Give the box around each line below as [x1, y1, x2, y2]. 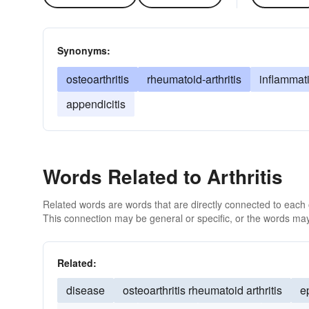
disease [66, 282, 105, 298]
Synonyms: [57, 43, 110, 57]
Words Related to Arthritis [43, 162, 283, 190]
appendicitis [66, 96, 126, 112]
